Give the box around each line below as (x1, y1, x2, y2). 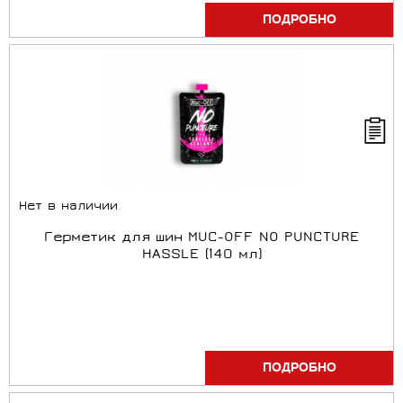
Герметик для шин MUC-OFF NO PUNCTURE (43, 229, 360, 247)
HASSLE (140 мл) (141, 246, 262, 264)
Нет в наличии (19, 200, 118, 215)
